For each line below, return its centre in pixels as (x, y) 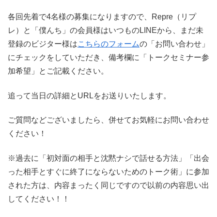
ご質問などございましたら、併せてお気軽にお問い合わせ (108, 120)
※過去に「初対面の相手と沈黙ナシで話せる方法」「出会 (108, 158)
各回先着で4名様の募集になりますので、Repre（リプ (102, 17)
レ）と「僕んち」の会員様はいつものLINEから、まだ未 (106, 31)
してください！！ (39, 199)
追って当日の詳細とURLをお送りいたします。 (89, 95)
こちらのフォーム (108, 44)
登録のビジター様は (43, 44)
